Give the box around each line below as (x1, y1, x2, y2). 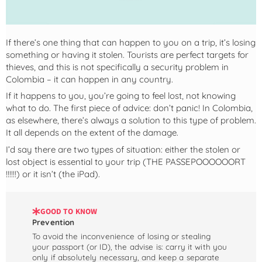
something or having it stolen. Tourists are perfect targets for (6, 49, 249, 60)
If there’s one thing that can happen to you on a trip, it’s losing (6, 36, 256, 48)
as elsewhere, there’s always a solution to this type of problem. (6, 115, 256, 126)
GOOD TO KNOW (40, 205, 98, 217)
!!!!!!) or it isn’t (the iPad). (6, 168, 100, 180)
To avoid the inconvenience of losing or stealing (32, 231, 211, 242)
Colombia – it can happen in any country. (6, 73, 173, 85)
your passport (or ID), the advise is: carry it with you (32, 242, 227, 252)
